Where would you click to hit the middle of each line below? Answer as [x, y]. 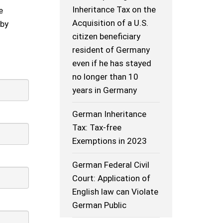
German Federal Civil [111, 165]
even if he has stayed [112, 63]
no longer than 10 [106, 77]
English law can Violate [115, 192]
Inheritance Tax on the [114, 10]
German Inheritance [110, 114]
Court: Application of [111, 178]
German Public [100, 205]
